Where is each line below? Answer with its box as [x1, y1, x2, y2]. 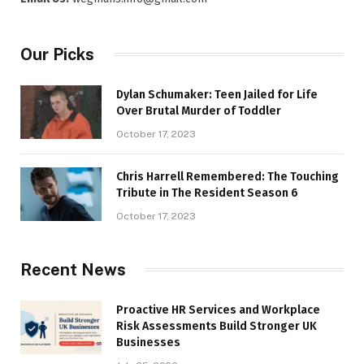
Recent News [20, 259, 126, 279]
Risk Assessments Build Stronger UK [116, 318, 317, 333]
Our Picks [20, 44, 94, 64]
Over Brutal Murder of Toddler [116, 103, 281, 118]
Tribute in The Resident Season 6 [116, 185, 298, 200]
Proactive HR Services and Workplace [116, 302, 320, 317]
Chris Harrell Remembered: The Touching [116, 169, 339, 184]
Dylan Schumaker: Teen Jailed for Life [116, 87, 318, 102]
